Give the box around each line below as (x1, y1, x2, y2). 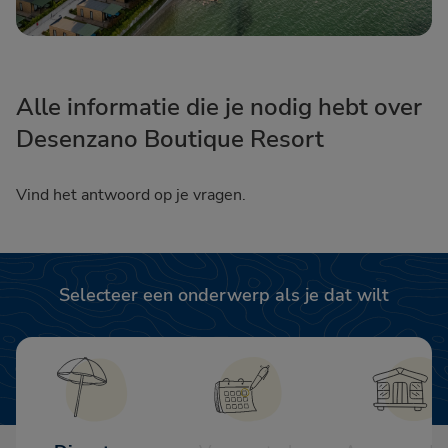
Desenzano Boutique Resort (16, 123, 324, 156)
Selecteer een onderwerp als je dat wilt (59, 283, 389, 308)
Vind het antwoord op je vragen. (16, 184, 246, 207)
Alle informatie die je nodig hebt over (16, 91, 422, 124)
